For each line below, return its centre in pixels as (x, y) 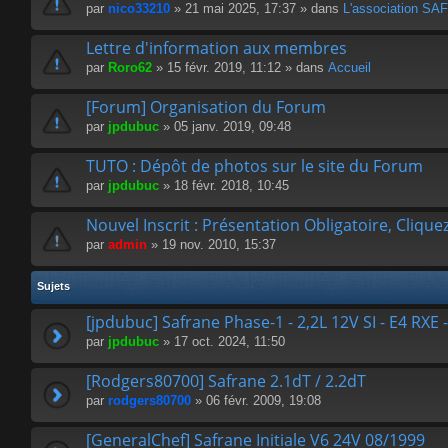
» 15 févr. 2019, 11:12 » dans (240, 68)
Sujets (53, 286)
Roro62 (130, 68)
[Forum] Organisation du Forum (206, 107)
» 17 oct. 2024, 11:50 (222, 342)
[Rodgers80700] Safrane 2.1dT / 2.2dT (226, 381)
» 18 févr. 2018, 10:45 (224, 186)
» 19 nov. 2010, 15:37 (211, 245)
